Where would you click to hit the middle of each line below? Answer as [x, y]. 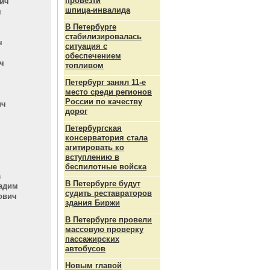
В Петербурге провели [108, 220]
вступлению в [92, 157]
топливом [84, 65]
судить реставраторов [108, 193]
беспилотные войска [106, 167]
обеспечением [93, 56]
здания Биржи [93, 203]
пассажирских [92, 239]
